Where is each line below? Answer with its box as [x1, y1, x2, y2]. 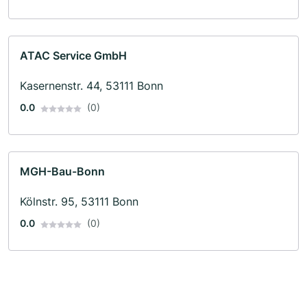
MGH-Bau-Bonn [20, 164, 105, 179]
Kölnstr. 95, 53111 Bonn [20, 195, 138, 209]
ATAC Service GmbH [20, 49, 127, 63]
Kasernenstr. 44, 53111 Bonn [20, 79, 163, 93]
